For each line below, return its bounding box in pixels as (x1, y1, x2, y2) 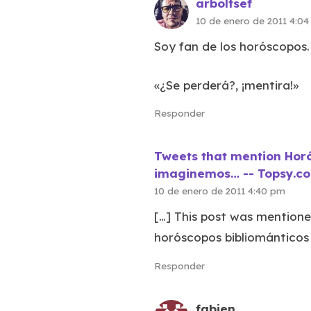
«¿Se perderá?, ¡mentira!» (154, 77, 299, 92)
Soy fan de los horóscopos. (154, 39, 310, 54)
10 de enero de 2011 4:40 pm (154, 185, 285, 197)
